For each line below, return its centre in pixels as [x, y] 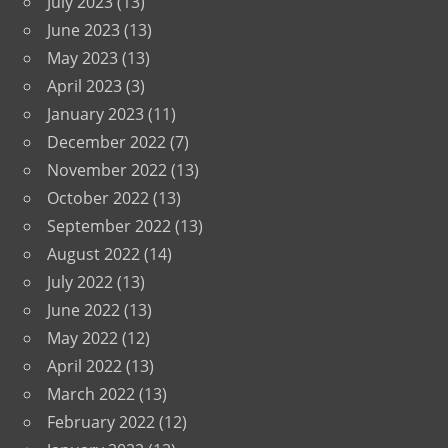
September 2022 [109, 226]
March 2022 [91, 394]
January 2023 [95, 114]
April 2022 [84, 366]
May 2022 [82, 338]
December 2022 [106, 142]
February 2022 [101, 422]
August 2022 [93, 254]
